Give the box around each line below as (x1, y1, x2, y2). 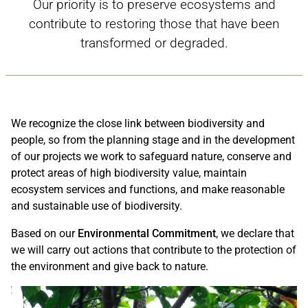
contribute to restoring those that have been (29, 15, 279, 32)
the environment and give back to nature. (11, 259, 209, 273)
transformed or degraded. (80, 34, 228, 51)
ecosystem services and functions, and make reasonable (11, 182, 285, 196)
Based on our (11, 226, 78, 240)
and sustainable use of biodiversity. (11, 199, 183, 212)
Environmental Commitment (78, 226, 217, 240)
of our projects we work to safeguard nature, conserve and (11, 149, 292, 163)
